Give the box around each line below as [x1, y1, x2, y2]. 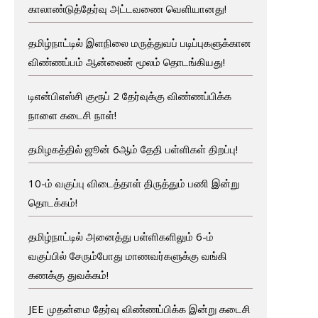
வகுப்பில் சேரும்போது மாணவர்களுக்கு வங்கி [28, 248, 227, 263]
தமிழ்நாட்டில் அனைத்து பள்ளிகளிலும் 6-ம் [28, 229, 214, 243]
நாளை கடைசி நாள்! [28, 107, 116, 122]
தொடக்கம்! [28, 194, 77, 209]
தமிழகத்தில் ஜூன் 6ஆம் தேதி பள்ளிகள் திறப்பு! [28, 141, 238, 156]
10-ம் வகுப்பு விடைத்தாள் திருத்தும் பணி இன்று [28, 175, 239, 190]
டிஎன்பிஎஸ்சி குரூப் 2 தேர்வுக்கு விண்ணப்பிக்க [28, 88, 231, 103]
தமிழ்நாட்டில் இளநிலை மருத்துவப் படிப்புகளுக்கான [28, 35, 251, 50]
